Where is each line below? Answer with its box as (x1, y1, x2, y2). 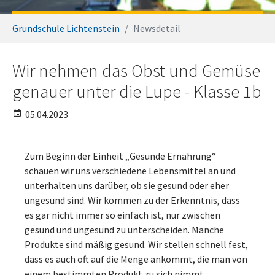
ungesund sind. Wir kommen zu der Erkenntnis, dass (25, 194, 240, 206)
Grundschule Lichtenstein (12, 22, 120, 34)
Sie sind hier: (12, 14, 63, 26)
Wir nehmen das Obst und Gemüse (12, 60, 260, 82)
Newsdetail (133, 22, 180, 34)
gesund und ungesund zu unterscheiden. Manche (25, 223, 224, 236)
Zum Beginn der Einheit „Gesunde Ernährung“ (25, 150, 216, 162)
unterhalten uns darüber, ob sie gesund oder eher (25, 179, 229, 192)
